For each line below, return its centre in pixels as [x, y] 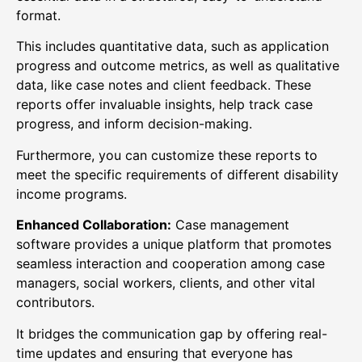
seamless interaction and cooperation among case [170, 264]
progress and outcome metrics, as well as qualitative [178, 66]
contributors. [57, 303]
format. [40, 16]
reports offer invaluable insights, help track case [164, 105]
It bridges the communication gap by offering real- [172, 333]
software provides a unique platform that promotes [174, 244]
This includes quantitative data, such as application [173, 46]
